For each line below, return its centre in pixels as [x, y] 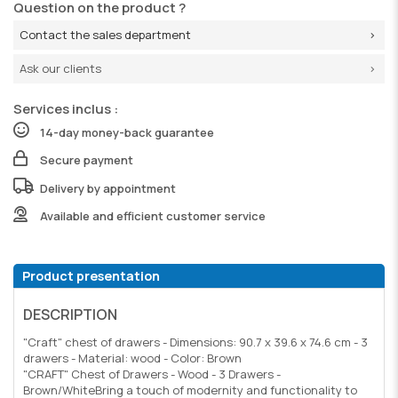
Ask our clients [60, 68]
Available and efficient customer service [153, 216]
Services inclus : [66, 109]
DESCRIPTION [70, 315]
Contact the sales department [105, 34]
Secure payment [87, 160]
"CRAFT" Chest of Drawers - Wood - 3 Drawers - [152, 374]
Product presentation [91, 276]
